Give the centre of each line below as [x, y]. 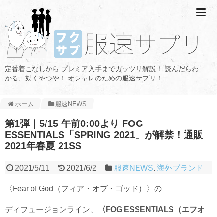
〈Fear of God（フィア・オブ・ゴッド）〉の [83, 188]
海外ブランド [180, 168]
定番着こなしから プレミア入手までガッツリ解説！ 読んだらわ [102, 69]
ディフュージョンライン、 [51, 209]
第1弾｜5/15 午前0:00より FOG [74, 123]
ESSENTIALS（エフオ [164, 209]
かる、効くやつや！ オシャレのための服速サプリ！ [84, 78]
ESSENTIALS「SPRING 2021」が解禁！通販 [104, 134]
